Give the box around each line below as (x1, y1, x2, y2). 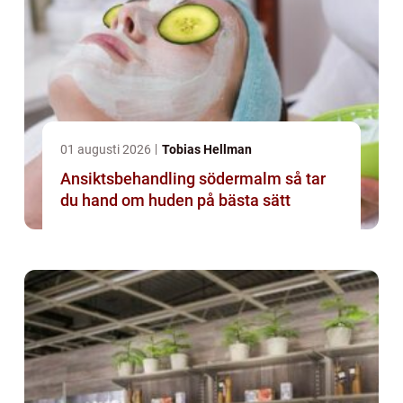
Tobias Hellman (162, 142, 252, 157)
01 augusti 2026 (60, 142, 154, 157)
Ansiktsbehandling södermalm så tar (60, 169, 285, 189)
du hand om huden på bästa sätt (60, 191, 291, 210)
